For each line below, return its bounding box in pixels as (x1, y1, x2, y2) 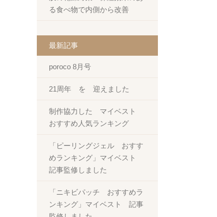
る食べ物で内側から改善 (49, 5, 129, 14)
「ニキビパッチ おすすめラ (49, 188, 143, 196)
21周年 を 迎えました (49, 85, 129, 93)
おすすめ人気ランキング (49, 119, 129, 127)
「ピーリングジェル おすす (49, 141, 143, 150)
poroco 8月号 (49, 62, 91, 71)
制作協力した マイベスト (49, 107, 143, 115)
